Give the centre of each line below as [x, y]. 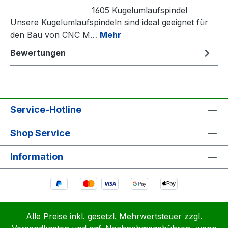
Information [37, 156]
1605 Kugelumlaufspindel [99, 10]
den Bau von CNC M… [55, 34]
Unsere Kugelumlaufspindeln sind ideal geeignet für [109, 22]
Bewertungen [38, 53]
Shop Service [40, 133]
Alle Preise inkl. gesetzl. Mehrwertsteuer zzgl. [114, 217]
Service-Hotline [46, 109]
